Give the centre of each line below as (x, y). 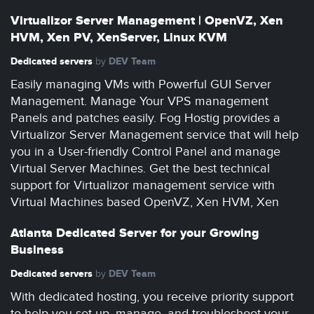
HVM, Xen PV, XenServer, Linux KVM (119, 38)
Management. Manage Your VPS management (139, 101)
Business (37, 250)
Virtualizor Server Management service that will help (155, 135)
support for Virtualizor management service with (143, 185)
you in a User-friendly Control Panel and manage (145, 152)
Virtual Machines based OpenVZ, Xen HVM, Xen (145, 202)
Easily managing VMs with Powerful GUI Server (141, 84)
